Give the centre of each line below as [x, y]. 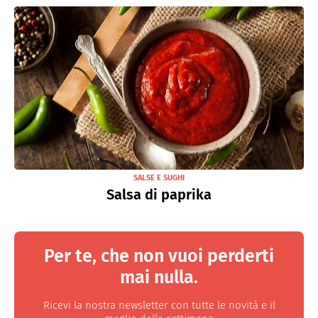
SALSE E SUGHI [159, 177]
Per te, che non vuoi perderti [159, 256]
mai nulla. [159, 277]
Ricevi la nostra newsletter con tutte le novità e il [159, 305]
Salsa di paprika [159, 194]
